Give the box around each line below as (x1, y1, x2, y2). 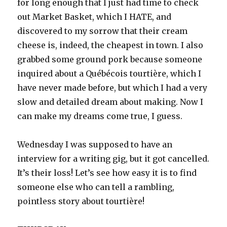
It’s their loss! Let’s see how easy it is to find (17, 168, 197, 178)
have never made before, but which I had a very (17, 83, 208, 93)
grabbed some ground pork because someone (17, 54, 203, 65)
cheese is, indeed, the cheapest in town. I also (17, 40, 204, 51)
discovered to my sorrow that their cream (17, 26, 188, 36)
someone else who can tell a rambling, (17, 182, 175, 193)
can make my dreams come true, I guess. (17, 111, 185, 122)
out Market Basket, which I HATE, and (17, 12, 172, 22)
